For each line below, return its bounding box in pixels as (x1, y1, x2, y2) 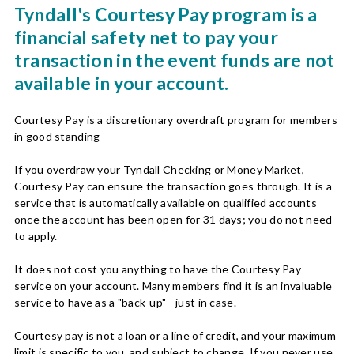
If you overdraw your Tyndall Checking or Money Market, (13, 162, 305, 176)
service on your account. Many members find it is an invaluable (13, 278, 333, 292)
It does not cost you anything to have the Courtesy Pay (13, 262, 302, 276)
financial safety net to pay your (13, 25, 278, 48)
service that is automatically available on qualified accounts (13, 195, 317, 209)
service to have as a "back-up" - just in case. (13, 295, 236, 309)
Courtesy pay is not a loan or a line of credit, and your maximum (13, 328, 336, 342)
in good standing (13, 129, 100, 143)
